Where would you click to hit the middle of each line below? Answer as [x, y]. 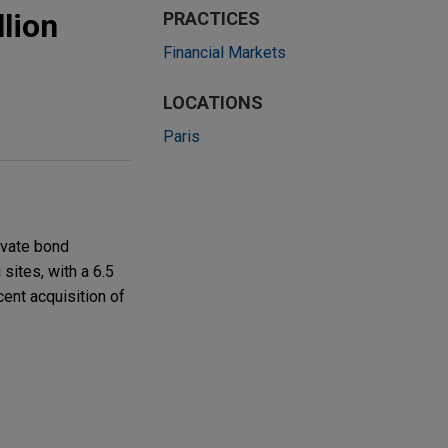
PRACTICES [211, 18]
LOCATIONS [213, 102]
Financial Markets [224, 52]
